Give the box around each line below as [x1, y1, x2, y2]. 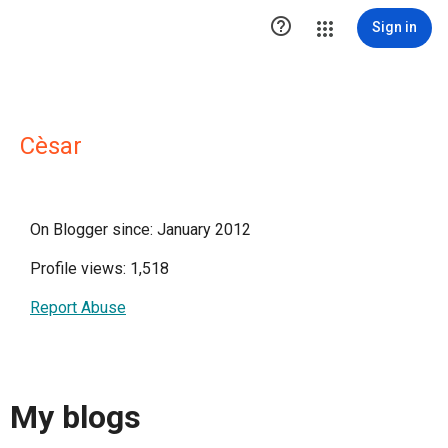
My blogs [10, 398, 141, 437]
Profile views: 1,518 [30, 259, 169, 278]
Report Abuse [30, 298, 126, 317]
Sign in [372, 19, 417, 35]
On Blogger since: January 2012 [30, 220, 251, 239]
